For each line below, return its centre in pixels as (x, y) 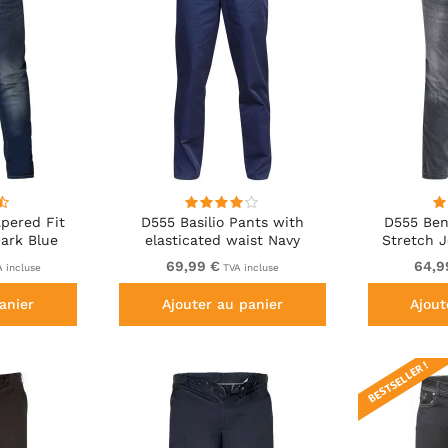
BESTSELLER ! (397, 382)
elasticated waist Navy (222, 240)
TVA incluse (249, 268)
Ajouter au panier (222, 304)
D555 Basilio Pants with (222, 222)
